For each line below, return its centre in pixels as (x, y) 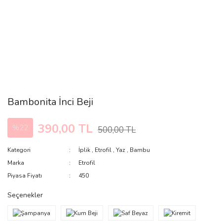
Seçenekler (25, 195)
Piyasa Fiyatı (25, 176)
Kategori (19, 150)
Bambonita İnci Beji (50, 102)
